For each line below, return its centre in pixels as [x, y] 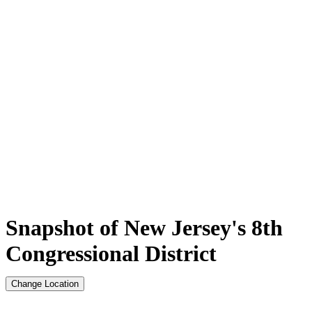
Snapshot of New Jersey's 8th [144, 227]
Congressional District [111, 253]
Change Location [45, 283]
